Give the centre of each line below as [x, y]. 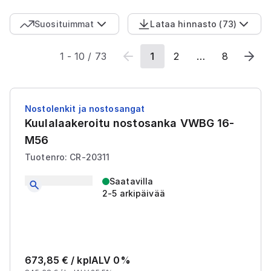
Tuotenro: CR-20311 [67, 157]
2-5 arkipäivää [134, 193]
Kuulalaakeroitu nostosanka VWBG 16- [130, 123]
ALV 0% [111, 260]
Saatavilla [132, 181]
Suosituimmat [64, 24]
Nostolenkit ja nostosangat [85, 109]
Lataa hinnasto [184, 24]
